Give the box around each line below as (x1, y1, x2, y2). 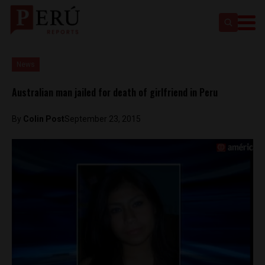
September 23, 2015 (64, 114, 141, 124)
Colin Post (23, 114, 64, 124)
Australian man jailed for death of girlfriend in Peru (12, 85, 218, 99)
